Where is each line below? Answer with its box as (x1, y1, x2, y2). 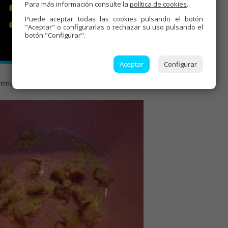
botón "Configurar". (25, 31, 85, 40)
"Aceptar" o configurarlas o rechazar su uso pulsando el (25, 22, 203, 32)
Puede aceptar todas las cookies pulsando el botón (25, 14, 203, 23)
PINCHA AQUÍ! (81, 78, 129, 88)
